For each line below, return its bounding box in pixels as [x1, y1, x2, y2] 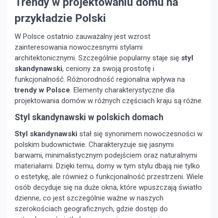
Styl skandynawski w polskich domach [15, 112, 163, 123]
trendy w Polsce [15, 86, 70, 95]
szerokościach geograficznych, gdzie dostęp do [15, 204, 168, 214]
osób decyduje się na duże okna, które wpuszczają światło [15, 183, 202, 192]
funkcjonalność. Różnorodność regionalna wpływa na [15, 75, 185, 84]
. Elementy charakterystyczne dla [70, 86, 175, 95]
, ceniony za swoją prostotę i [62, 64, 154, 73]
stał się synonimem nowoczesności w [77, 129, 202, 139]
